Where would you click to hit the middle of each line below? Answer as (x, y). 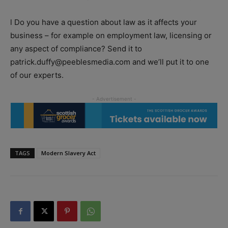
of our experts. (37, 75)
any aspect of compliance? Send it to (76, 48)
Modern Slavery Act (68, 153)
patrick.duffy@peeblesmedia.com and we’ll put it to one (110, 62)
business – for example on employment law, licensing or (111, 35)
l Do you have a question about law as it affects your (104, 22)
